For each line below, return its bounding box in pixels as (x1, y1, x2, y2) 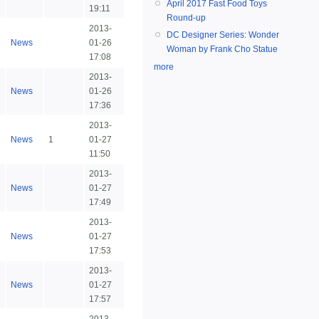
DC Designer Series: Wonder (167, 30, 279, 41)
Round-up (167, 13, 206, 23)
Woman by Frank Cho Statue (167, 44, 278, 55)
